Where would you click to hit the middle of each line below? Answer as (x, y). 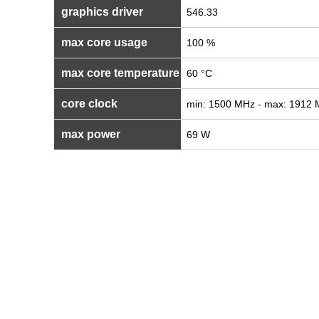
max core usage (103, 42)
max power (89, 134)
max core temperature (119, 73)
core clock (88, 104)
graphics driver (101, 12)
